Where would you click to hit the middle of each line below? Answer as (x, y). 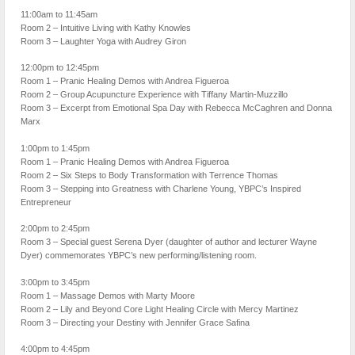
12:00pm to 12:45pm (60, 68)
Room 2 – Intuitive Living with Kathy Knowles (106, 27)
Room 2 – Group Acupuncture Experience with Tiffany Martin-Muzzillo (154, 95)
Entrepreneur (46, 202)
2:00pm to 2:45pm (55, 229)
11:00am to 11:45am (59, 14)
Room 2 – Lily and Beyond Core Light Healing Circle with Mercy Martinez (160, 309)
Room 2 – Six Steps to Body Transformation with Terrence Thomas (149, 175)
